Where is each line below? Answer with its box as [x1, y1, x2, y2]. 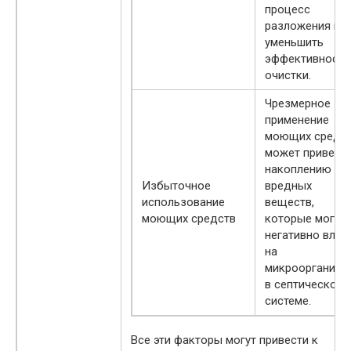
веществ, [265, 194, 314, 209]
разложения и [265, 18, 340, 33]
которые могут [265, 211, 346, 226]
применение [265, 112, 329, 127]
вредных [265, 178, 312, 193]
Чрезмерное [265, 96, 331, 110]
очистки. [265, 67, 311, 82]
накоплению [265, 161, 331, 176]
